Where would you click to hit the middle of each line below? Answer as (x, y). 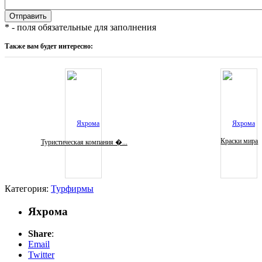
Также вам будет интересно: (49, 46)
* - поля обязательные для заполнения (80, 27)
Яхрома (48, 211)
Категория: (28, 189)
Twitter (41, 255)
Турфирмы (72, 189)
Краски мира (239, 141)
